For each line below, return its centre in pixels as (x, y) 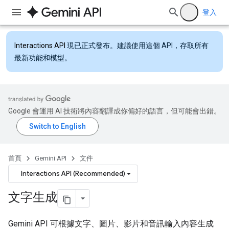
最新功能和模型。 (43, 58)
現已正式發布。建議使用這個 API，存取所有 (137, 45)
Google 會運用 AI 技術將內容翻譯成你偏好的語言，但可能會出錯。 (114, 111)
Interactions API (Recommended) (73, 174)
